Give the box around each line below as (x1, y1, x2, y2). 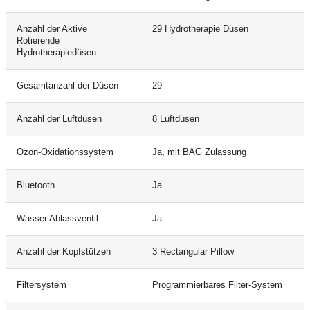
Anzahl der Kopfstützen (16, 246, 111, 257)
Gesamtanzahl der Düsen (16, 80, 118, 91)
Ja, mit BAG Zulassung (152, 147, 246, 157)
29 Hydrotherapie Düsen (152, 24, 248, 34)
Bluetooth (16, 180, 55, 190)
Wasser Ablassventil (16, 213, 98, 224)
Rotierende (16, 35, 60, 46)
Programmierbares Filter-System (152, 280, 282, 290)
